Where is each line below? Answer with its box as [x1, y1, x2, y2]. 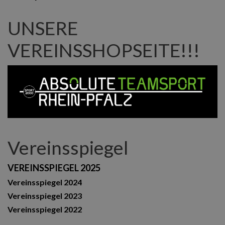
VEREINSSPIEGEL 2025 [8, 162, 100, 173]
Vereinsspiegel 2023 [8, 190, 82, 200]
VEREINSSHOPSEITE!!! [8, 38, 200, 61]
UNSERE [8, 16, 78, 39]
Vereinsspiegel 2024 [8, 177, 82, 187]
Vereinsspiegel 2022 [8, 204, 82, 214]
